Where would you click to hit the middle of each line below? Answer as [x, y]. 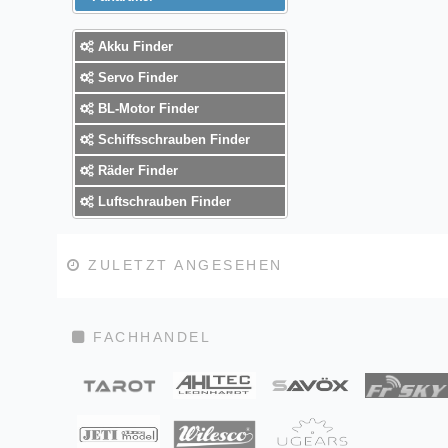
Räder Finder [136, 170]
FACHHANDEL [148, 337]
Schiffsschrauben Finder [172, 139]
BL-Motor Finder [146, 108]
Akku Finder [133, 46]
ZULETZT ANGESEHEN [182, 265]
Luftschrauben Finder [162, 201]
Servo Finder [136, 77]
